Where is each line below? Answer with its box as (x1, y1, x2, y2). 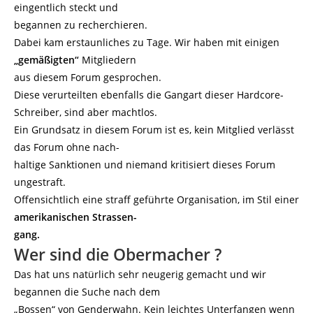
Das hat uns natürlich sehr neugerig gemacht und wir (14, 268, 266, 281)
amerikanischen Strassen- (14, 210, 137, 224)
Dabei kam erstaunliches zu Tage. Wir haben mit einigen (14, 36, 279, 49)
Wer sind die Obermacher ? (14, 243, 221, 265)
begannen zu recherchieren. (14, 18, 147, 31)
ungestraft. (14, 175, 66, 189)
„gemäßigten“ (14, 53, 82, 66)
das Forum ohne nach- (14, 140, 119, 154)
